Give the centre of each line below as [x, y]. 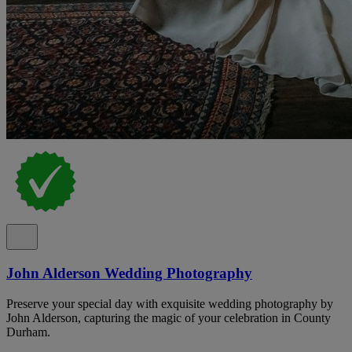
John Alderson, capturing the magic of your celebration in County [169, 317]
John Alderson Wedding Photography [129, 273]
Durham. [28, 332]
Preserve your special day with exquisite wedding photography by [170, 303]
